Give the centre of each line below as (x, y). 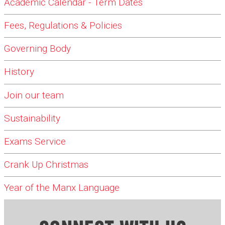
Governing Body (37, 49)
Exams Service (35, 142)
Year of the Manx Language (62, 188)
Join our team (34, 95)
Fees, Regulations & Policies (63, 26)
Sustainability (32, 119)
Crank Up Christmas (46, 165)
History (19, 72)
